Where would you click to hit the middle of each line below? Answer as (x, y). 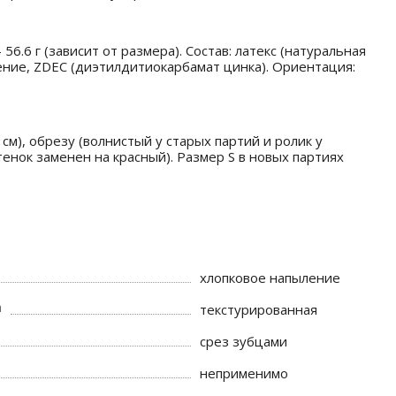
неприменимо (244, 373)
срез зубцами (244, 341)
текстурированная (259, 309)
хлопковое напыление (270, 278)
